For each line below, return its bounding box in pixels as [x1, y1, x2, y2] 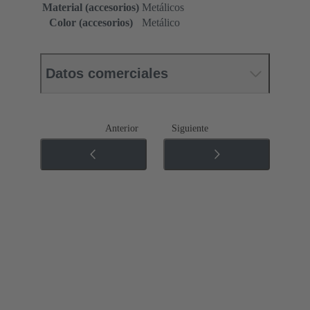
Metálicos [142, 1, 184, 14]
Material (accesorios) [42, 1, 139, 14]
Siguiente [172, 123, 208, 134]
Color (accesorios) [48, 17, 133, 29]
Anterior [105, 123, 138, 134]
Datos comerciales [46, 66, 168, 82]
